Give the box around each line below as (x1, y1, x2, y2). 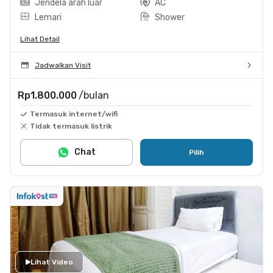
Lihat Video (30, 257, 73, 266)
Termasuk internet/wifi (30, 109, 118, 118)
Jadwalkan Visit (35, 60, 91, 69)
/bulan (79, 89, 109, 101)
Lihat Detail (20, 34, 60, 43)
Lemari (35, 12, 62, 23)
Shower (155, 12, 185, 23)
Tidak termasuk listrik (30, 121, 112, 130)
